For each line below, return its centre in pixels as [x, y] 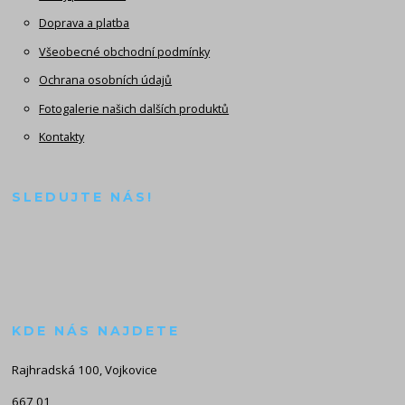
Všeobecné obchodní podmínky [125, 52]
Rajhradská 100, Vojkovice [85, 369]
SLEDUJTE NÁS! [83, 197]
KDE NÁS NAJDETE [96, 330]
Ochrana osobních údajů [106, 80]
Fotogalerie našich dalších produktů [134, 108]
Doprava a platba [85, 24]
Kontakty [62, 137]
